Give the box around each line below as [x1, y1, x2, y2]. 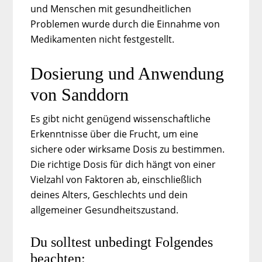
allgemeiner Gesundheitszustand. [30, 203, 179, 216]
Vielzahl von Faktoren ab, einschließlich [30, 173, 202, 186]
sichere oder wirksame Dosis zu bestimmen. [30, 142, 225, 156]
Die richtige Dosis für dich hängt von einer [30, 157, 216, 171]
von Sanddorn [30, 84, 129, 104]
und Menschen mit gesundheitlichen [30, 2, 192, 15]
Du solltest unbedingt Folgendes [30, 234, 213, 250]
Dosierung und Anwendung [30, 63, 225, 83]
